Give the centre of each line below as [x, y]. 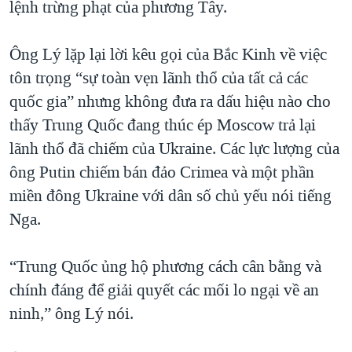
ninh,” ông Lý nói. [71, 314]
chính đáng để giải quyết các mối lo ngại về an [164, 290]
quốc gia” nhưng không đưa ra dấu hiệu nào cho [170, 102]
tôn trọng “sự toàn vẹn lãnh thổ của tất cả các [159, 78]
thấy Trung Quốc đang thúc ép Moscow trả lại [163, 125]
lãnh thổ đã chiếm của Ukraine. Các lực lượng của [174, 149]
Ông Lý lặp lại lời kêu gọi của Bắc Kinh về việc [168, 55]
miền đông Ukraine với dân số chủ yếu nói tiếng [170, 196]
